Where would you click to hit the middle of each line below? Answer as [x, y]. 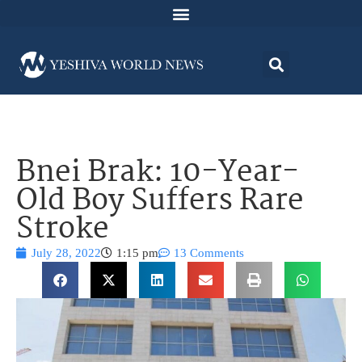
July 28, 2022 [66, 253]
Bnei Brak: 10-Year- [158, 174]
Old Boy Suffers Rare [160, 202]
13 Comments [209, 253]
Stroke [63, 230]
